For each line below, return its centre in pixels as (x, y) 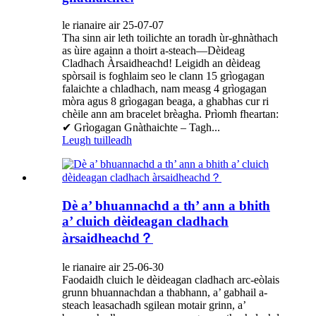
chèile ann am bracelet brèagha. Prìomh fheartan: (170, 114)
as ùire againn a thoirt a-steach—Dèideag (153, 50)
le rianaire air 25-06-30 (113, 267)
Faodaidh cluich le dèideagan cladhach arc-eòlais (171, 280)
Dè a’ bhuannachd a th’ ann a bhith (166, 206)
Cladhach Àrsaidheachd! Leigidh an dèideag (161, 63)
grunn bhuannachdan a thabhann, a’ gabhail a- (165, 293)
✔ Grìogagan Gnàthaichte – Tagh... (141, 127)
